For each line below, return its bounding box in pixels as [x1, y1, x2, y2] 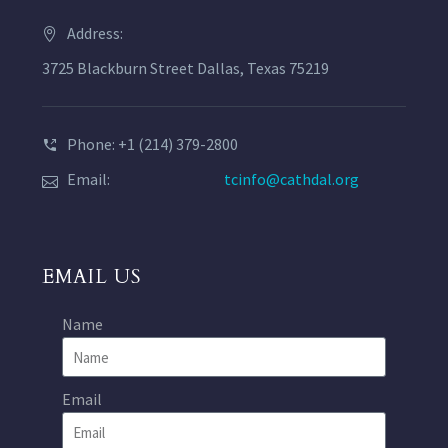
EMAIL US [42, 264, 141, 291]
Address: [67, 23, 123, 44]
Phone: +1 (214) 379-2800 [67, 134, 238, 155]
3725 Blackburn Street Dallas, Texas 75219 [42, 58, 329, 79]
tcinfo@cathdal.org [224, 169, 359, 190]
